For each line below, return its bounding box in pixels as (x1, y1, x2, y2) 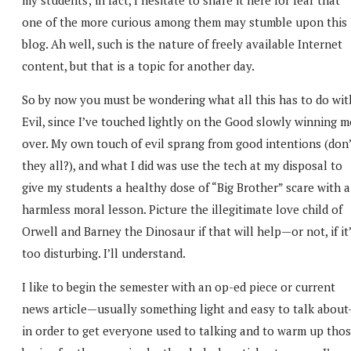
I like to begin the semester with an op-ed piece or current (22, 278, 335, 295)
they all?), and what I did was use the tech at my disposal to (22, 157, 342, 173)
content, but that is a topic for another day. (22, 57, 255, 74)
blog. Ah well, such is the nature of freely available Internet (22, 35, 342, 52)
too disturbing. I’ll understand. (22, 244, 186, 261)
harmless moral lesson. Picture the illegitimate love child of (22, 201, 342, 217)
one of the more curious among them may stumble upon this (22, 13, 347, 30)
